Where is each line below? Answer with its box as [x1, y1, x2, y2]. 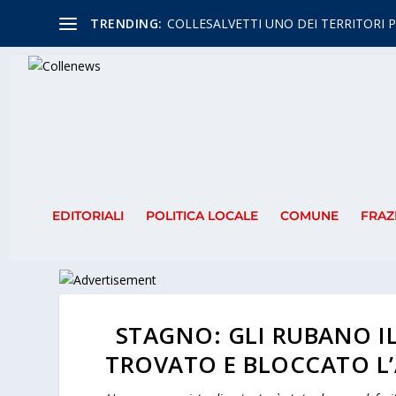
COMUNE [279, 208, 339, 225]
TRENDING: [90, 14, 163, 32]
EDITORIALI [51, 208, 124, 225]
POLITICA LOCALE [145, 208, 258, 225]
